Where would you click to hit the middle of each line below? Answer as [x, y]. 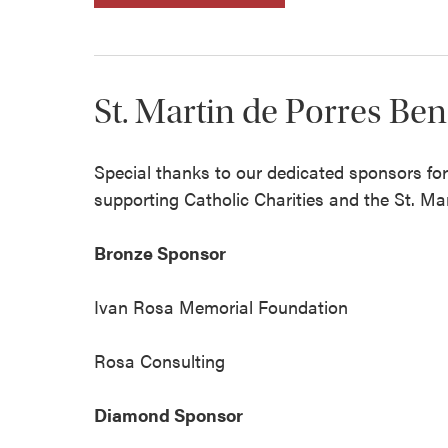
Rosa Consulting [160, 360]
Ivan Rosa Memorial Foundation [221, 306]
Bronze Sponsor [160, 252]
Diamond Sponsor [169, 414]
